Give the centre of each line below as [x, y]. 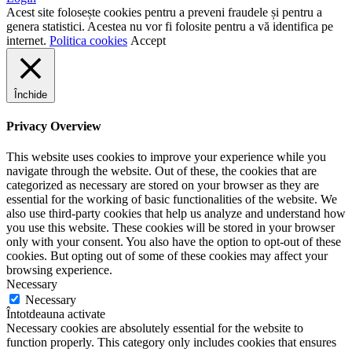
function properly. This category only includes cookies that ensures [171, 343]
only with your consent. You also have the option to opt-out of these [174, 242]
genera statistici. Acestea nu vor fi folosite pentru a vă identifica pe [170, 26]
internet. [28, 40]
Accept [148, 40]
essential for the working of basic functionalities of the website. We [172, 200]
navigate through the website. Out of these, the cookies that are [161, 171]
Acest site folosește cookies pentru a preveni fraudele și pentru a [164, 12]
